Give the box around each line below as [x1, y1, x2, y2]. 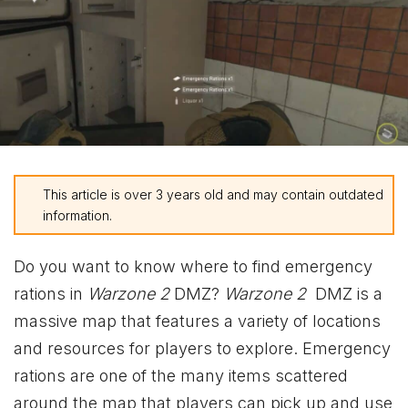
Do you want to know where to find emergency [14, 256, 372, 276]
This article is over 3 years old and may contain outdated [43, 186, 383, 202]
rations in [14, 283, 87, 303]
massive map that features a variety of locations [14, 311, 381, 331]
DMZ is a [311, 283, 382, 303]
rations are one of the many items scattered [14, 365, 348, 385]
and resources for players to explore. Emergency [14, 338, 391, 358]
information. [43, 207, 112, 223]
